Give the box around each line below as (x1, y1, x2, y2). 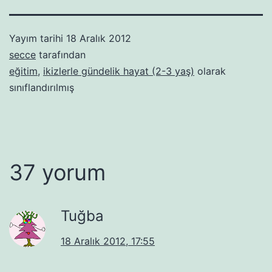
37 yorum (9, 158, 106, 186)
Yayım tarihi (9, 32, 66, 44)
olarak (194, 64, 226, 77)
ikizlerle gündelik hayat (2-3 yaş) (43, 64, 194, 77)
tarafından (36, 48, 86, 61)
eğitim (9, 64, 38, 77)
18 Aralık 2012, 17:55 (61, 234, 155, 247)
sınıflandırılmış (9, 81, 74, 93)
